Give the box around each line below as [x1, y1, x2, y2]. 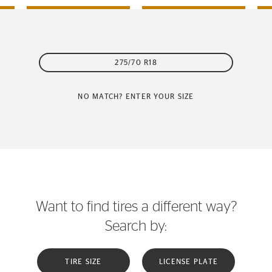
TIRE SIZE [65, 258, 102, 265]
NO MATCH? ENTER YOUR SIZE [78, 93, 194, 100]
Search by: [105, 219, 167, 234]
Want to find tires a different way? [35, 200, 237, 214]
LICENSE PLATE [158, 258, 219, 265]
